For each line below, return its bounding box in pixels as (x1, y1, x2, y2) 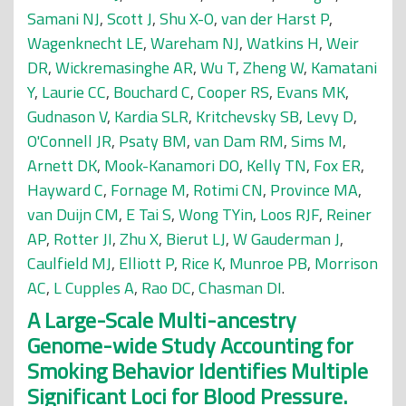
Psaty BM (119, 129, 187, 153)
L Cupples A (53, 275, 134, 300)
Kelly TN (246, 153, 306, 178)
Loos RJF (260, 202, 319, 227)
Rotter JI (53, 227, 112, 251)
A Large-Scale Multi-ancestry (27, 304, 296, 336)
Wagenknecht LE (27, 31, 143, 55)
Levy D (306, 104, 353, 129)
